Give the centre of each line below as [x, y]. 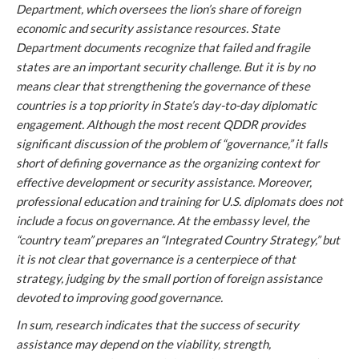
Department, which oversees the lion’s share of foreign [158, 9]
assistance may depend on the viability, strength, [143, 344]
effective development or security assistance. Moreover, [164, 182]
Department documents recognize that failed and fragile [163, 47]
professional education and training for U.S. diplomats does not [179, 201]
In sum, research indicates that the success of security [157, 325]
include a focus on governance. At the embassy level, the [163, 220]
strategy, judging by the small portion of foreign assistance [169, 278]
